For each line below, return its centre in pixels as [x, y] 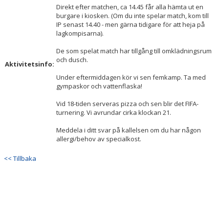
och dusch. [72, 60]
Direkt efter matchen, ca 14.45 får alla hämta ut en [130, 7]
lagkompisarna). [80, 33]
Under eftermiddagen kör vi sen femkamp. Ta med [131, 77]
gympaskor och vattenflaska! [99, 86]
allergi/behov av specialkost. [99, 139]
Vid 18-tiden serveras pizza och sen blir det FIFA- [127, 104]
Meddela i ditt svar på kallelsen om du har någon [129, 130]
